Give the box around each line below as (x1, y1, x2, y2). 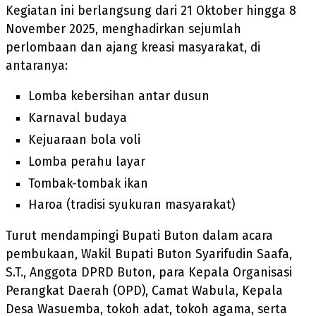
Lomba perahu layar (28, 154, 145, 169)
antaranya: (6, 58, 68, 73)
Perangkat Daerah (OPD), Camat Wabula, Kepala (6, 283, 283, 298)
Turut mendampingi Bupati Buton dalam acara (6, 228, 273, 243)
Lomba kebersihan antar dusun (28, 89, 209, 104)
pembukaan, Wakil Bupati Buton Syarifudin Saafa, (6, 246, 292, 262)
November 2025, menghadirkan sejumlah (6, 21, 241, 37)
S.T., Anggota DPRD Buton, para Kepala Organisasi (6, 265, 292, 280)
